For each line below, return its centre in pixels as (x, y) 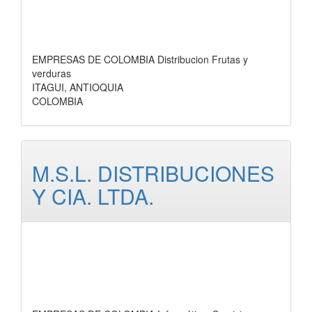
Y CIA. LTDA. (93, 196)
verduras (52, 73)
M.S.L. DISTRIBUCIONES (153, 173)
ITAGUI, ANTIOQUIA (78, 87)
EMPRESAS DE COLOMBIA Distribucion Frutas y (140, 59)
